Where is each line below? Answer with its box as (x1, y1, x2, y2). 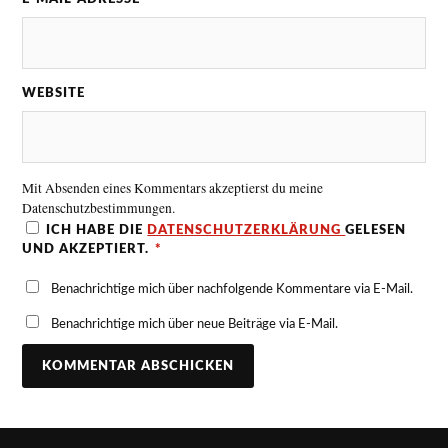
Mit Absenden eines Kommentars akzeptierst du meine (22, 179, 324, 198)
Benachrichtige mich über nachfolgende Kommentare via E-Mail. (51, 283, 414, 296)
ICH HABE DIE (46, 224, 148, 237)
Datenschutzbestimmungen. (22, 199, 176, 218)
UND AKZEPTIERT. (22, 243, 150, 256)
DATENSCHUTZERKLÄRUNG (147, 224, 346, 237)
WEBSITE (22, 87, 86, 100)
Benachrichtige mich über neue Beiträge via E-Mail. (51, 318, 339, 331)
